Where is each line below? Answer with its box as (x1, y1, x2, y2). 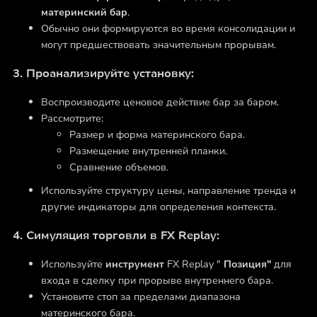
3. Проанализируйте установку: (12, 65, 194, 81)
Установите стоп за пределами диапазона (40, 289, 241, 304)
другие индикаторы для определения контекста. (40, 200, 276, 214)
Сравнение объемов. (69, 160, 168, 174)
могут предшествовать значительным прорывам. (40, 38, 276, 52)
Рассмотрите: (40, 111, 103, 125)
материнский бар (40, 5, 127, 19)
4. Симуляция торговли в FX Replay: (12, 227, 219, 243)
